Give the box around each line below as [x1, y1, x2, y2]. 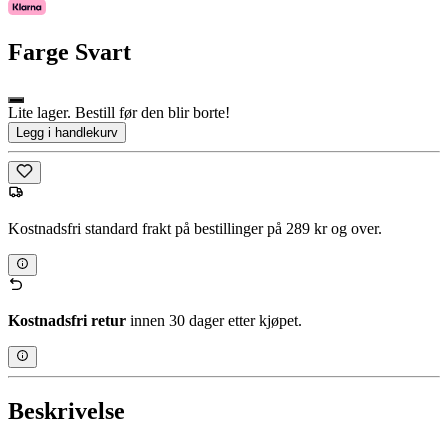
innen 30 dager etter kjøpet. [126, 311, 302, 329]
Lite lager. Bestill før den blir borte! [8, 104, 230, 122]
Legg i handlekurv [16, 125, 118, 141]
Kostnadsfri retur [8, 311, 126, 329]
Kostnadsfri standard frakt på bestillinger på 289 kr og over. [8, 219, 382, 237]
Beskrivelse [8, 398, 125, 425]
